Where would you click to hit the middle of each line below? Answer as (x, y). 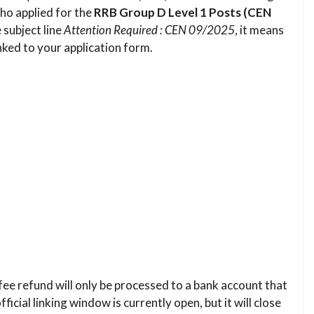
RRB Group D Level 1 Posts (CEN (183, 13)
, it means (259, 30)
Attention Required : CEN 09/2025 (149, 30)
